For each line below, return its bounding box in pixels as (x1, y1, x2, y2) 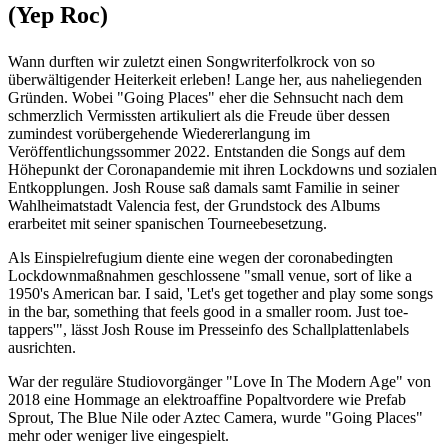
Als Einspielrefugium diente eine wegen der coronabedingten (8, 249, 393, 266)
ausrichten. (8, 339, 76, 356)
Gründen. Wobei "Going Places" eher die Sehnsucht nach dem (8, 89, 403, 106)
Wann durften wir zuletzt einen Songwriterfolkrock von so (8, 53, 375, 70)
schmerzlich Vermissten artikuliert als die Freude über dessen (8, 107, 390, 124)
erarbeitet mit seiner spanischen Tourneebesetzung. (8, 215, 327, 232)
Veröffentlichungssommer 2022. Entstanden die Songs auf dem (8, 143, 405, 160)
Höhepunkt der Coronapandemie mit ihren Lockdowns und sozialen (8, 161, 437, 178)
